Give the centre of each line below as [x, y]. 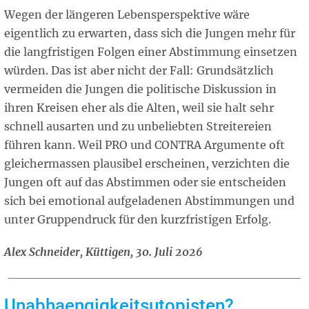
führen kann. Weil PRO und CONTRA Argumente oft [144, 145]
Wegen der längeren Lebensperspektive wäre [127, 15]
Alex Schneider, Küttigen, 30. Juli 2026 [103, 252]
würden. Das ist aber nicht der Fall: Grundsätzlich [139, 71]
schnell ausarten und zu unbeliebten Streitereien [138, 127]
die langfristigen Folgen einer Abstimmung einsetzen [151, 52]
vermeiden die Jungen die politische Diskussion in [140, 89]
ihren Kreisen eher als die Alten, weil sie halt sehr [139, 108]
